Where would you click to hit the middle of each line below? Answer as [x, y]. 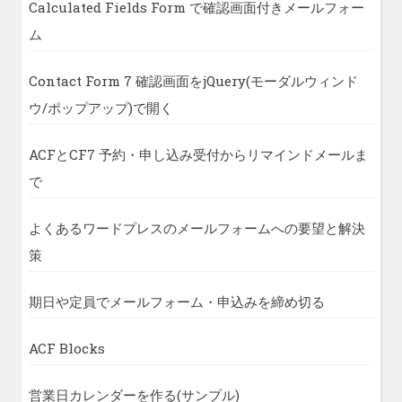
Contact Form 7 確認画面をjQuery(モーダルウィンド [193, 81]
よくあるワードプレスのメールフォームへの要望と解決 [197, 228]
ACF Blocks [66, 349]
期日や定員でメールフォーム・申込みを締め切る [176, 302]
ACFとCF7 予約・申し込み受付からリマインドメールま [198, 155]
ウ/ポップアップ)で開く [100, 108]
